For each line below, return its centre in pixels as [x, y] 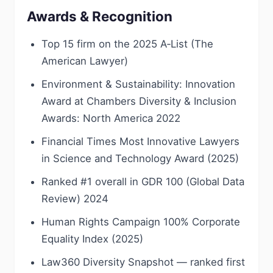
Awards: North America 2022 [111, 118]
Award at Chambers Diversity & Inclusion [139, 101]
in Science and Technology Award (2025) [140, 158]
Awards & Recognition [100, 16]
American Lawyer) [85, 61]
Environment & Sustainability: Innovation [138, 84]
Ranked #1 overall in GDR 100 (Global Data [143, 182]
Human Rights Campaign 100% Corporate [141, 222]
